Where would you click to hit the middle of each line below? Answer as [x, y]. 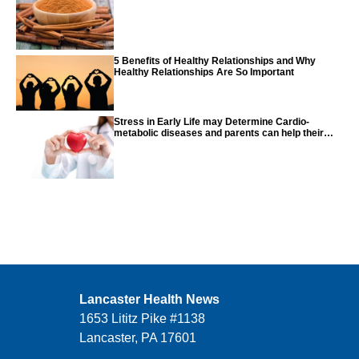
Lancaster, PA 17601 [138, 338]
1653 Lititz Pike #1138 [142, 319]
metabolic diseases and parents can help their [219, 133]
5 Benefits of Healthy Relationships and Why [215, 61]
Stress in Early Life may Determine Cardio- [212, 121]
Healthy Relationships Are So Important [204, 72]
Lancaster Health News [149, 300]
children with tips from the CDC [185, 144]
